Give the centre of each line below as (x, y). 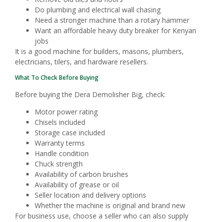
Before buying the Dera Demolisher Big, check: (90, 94)
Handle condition (62, 154)
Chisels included (60, 122)
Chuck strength (59, 164)
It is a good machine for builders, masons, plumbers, (99, 52)
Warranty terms (60, 143)
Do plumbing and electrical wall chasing (98, 10)
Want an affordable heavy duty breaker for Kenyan (115, 31)
